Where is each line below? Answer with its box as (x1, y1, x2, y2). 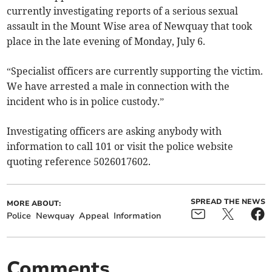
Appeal (79, 209, 109, 222)
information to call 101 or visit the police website (7, 140, 234, 152)
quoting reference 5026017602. (7, 155, 151, 168)
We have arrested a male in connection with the (7, 80, 230, 92)
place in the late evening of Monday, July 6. (7, 35, 206, 47)
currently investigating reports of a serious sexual (7, 4, 239, 17)
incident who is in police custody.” (7, 95, 165, 107)
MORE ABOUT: (7, 198, 61, 208)
